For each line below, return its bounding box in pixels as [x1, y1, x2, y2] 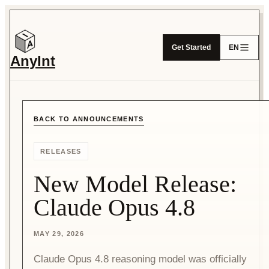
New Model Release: [34, 171, 237, 198]
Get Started [172, 43, 211, 52]
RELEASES [40, 148, 82, 155]
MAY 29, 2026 [34, 230, 84, 237]
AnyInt [10, 53, 55, 69]
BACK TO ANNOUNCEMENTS [34, 115, 144, 122]
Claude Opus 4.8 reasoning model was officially [34, 253, 247, 265]
